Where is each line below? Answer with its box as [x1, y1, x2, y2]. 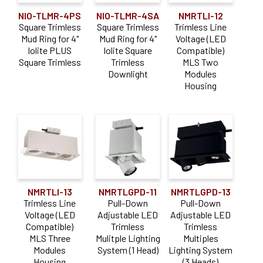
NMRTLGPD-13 [170, 186, 231, 197]
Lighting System [168, 244, 233, 255]
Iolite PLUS [28, 44, 72, 56]
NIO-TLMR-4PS [18, 9, 82, 21]
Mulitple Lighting [95, 232, 160, 244]
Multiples [183, 232, 218, 244]
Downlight [107, 68, 148, 79]
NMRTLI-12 [178, 9, 223, 21]
